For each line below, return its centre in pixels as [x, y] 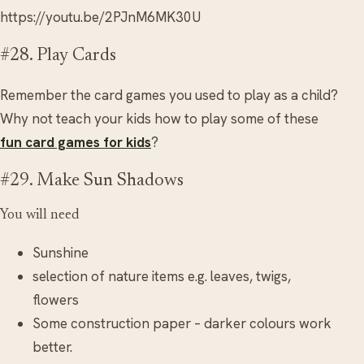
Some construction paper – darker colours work [182, 324]
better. [52, 347]
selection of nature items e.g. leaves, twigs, [162, 277]
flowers [56, 300]
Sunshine [61, 253]
